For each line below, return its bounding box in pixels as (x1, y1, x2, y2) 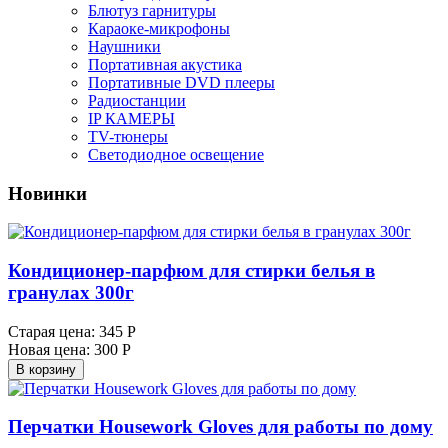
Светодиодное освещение (88, 145, 264, 163)
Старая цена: (8, 322, 95, 340)
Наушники (88, 37, 161, 55)
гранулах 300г (8, 281, 134, 303)
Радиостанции (88, 91, 186, 109)
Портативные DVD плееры (88, 73, 275, 91)
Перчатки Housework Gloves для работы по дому (8, 416, 433, 438)
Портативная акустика (88, 55, 242, 73)
